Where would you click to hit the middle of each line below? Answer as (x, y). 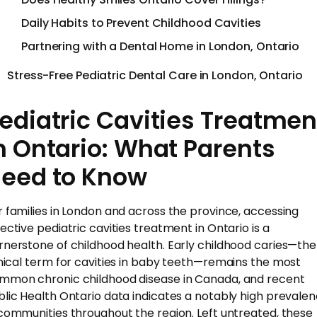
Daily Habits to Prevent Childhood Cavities (141, 23)
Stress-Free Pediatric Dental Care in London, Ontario (155, 75)
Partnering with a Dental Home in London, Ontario (161, 46)
